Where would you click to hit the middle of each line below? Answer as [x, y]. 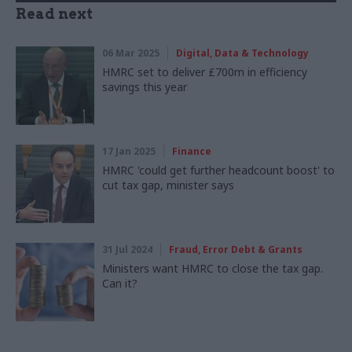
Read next [54, 13]
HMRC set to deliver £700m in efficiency [205, 71]
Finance [192, 151]
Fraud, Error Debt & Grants [236, 249]
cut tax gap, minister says [168, 185]
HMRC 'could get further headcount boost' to [218, 170]
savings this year [145, 86]
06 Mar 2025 [131, 53]
